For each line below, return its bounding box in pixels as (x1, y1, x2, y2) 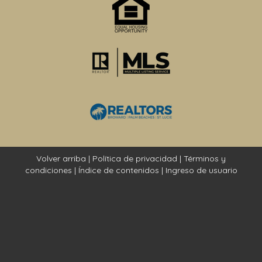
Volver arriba (36, 153, 86, 164)
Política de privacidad (92, 153, 177, 164)
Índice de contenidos (78, 165, 159, 175)
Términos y (184, 153, 226, 164)
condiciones (25, 165, 72, 175)
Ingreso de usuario (165, 165, 237, 175)
